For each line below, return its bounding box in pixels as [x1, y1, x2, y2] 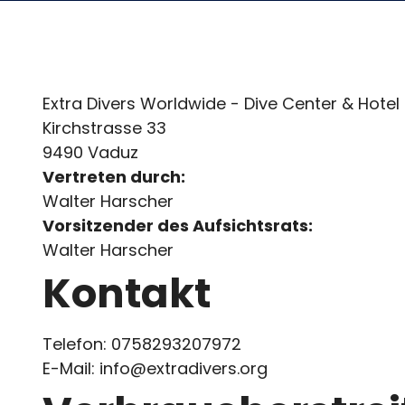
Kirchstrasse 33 [42, 116, 166, 139]
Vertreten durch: [42, 165, 185, 188]
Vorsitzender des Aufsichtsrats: [42, 213, 313, 237]
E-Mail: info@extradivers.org [42, 356, 268, 380]
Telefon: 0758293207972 [42, 332, 241, 355]
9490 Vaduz [42, 140, 138, 164]
